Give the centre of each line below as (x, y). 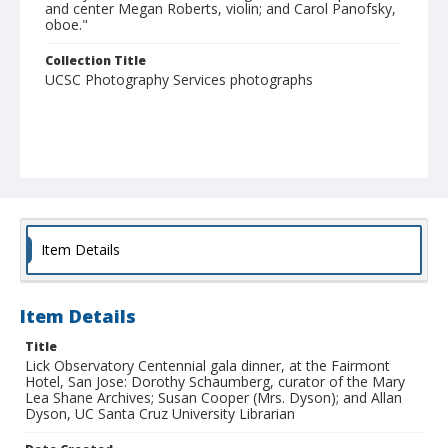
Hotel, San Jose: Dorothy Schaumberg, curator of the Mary (215, 382)
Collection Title (95, 61)
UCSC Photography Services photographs (179, 80)
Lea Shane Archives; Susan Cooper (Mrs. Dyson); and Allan (213, 398)
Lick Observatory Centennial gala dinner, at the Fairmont (207, 366)
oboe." (66, 25)
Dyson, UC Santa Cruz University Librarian (160, 414)
